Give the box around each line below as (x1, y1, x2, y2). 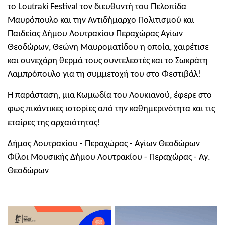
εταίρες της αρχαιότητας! (8, 118, 100, 128)
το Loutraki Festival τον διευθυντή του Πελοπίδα (8, 2, 186, 12)
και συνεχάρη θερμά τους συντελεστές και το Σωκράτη (8, 56, 208, 66)
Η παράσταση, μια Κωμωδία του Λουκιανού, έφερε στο (8, 91, 212, 101)
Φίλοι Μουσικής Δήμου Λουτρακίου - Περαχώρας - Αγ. (8, 153, 210, 163)
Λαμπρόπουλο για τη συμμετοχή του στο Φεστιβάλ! (8, 70, 201, 80)
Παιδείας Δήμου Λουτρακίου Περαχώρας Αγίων (8, 29, 183, 39)
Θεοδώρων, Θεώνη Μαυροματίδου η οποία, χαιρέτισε (8, 43, 209, 53)
